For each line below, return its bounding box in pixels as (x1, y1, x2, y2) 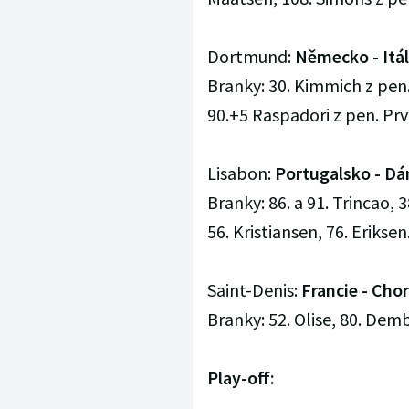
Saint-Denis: (206, 278, 301, 302)
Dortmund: (206, 45, 295, 68)
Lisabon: (206, 162, 275, 185)
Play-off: (206, 366, 275, 390)
